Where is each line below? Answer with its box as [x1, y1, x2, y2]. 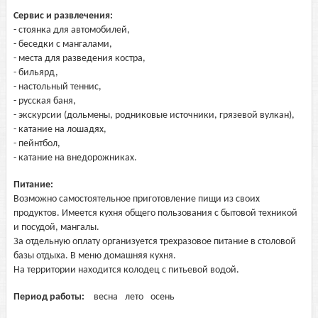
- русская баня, [13, 96, 76, 106]
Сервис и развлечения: [13, 11, 115, 21]
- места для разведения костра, [13, 53, 146, 64]
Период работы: [13, 292, 87, 302]
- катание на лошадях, [13, 124, 106, 135]
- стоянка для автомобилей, [13, 25, 130, 35]
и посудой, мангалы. [13, 222, 99, 233]
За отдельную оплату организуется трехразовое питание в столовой [13, 236, 296, 247]
